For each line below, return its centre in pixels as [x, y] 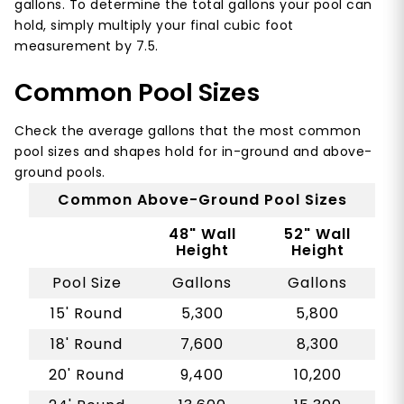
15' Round [87, 314]
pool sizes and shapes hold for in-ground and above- [193, 152]
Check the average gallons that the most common [188, 131]
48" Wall [202, 234]
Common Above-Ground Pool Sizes [202, 200]
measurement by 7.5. [87, 46]
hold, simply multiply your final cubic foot [154, 26]
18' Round [87, 344]
